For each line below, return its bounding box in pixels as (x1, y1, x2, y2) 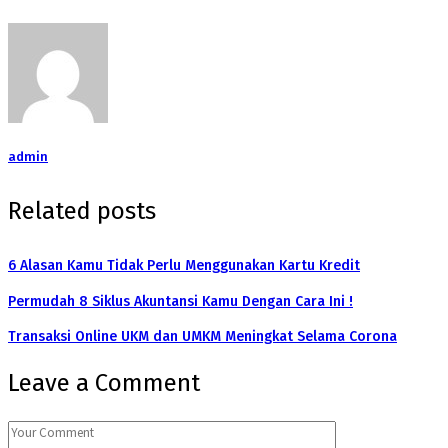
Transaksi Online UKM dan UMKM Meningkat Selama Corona (8, 328, 397, 346)
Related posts (8, 197, 156, 226)
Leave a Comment (8, 369, 200, 398)
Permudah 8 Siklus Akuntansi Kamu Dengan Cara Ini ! (8, 292, 353, 310)
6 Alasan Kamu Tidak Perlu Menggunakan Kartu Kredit (8, 257, 360, 275)
